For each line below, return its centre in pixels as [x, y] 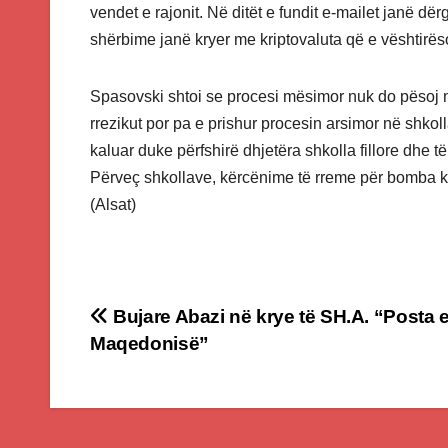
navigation [170, 365]
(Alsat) [113, 205]
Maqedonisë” [149, 344]
